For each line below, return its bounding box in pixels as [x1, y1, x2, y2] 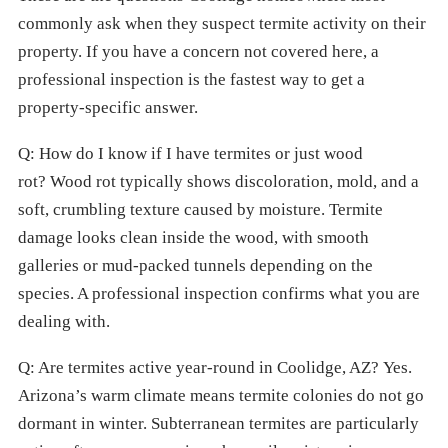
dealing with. [18, 312, 110, 331]
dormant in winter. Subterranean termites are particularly [18, 414, 419, 433]
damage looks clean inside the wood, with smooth [18, 228, 369, 247]
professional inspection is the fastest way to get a [18, 70, 365, 89]
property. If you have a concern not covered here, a [18, 42, 379, 61]
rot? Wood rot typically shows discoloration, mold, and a [18, 172, 419, 191]
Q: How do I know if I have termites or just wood [18, 144, 363, 163]
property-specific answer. [18, 98, 198, 117]
